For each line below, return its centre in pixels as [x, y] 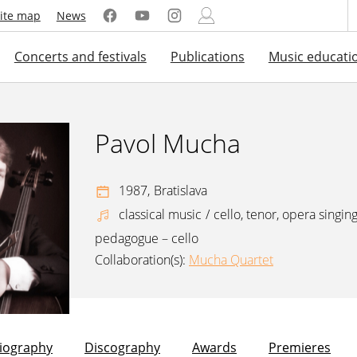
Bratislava [180, 190]
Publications [207, 57]
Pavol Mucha [168, 143]
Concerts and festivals [80, 57]
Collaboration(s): [140, 259]
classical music [160, 214]
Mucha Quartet [231, 259]
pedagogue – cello [147, 238]
